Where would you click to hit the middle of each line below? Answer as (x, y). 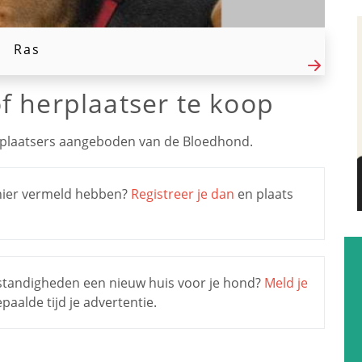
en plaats (265, 194)
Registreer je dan (184, 194)
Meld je (286, 282)
